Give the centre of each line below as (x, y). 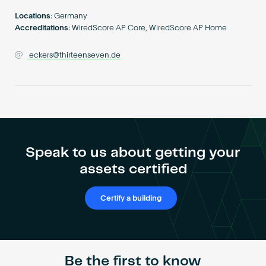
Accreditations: (42, 28)
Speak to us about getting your (133, 153)
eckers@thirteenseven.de (75, 56)
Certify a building (131, 198)
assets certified (133, 169)
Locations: (33, 17)
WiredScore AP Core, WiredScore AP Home (150, 28)
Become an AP (133, 5)
